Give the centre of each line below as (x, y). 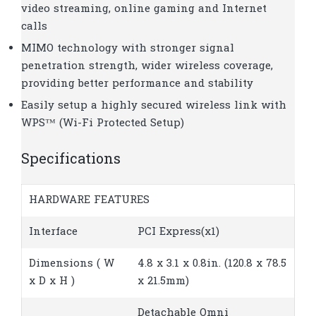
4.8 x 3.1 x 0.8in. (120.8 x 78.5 (212, 264)
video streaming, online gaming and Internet (144, 10)
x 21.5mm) (163, 282)
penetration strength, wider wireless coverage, (147, 67)
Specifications (71, 160)
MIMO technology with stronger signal (128, 49)
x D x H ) (52, 282)
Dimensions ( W (72, 264)
